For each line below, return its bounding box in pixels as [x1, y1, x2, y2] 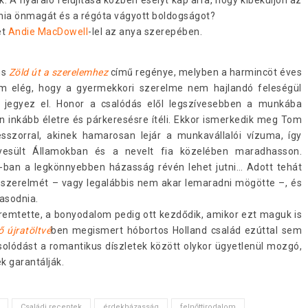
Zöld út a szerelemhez [8, 66, 109, 78]
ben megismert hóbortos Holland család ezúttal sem [51, 224, 302, 236]
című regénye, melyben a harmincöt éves [110, 66, 302, 78]
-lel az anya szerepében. [88, 25, 202, 37]
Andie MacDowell [8, 25, 88, 37]
